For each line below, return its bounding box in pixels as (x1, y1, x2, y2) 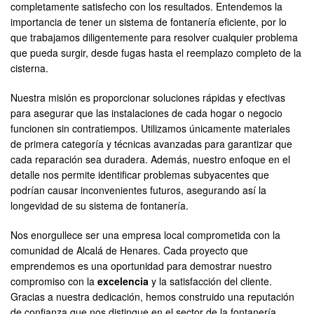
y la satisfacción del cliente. (149, 274, 272, 288)
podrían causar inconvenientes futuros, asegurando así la (11, 183, 266, 197)
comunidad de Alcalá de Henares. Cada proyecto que (11, 243, 248, 257)
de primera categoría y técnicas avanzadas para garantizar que (11, 137, 292, 151)
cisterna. (11, 61, 48, 75)
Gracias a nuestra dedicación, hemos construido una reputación (11, 289, 294, 303)
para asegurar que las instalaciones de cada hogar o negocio (11, 106, 282, 120)
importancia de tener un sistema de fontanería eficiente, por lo (11, 15, 287, 29)
